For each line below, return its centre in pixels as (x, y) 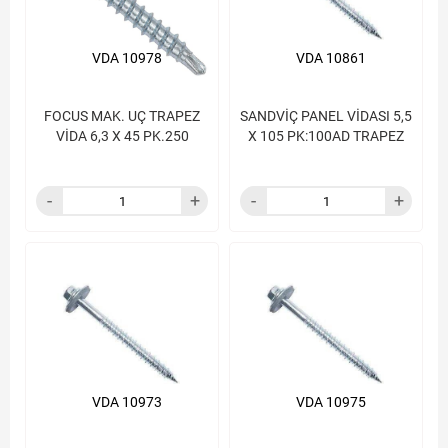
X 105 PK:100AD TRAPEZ (326, 136)
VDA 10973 (127, 402)
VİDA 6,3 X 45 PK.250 (165, 136)
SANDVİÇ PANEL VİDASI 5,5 (326, 116)
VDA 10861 (331, 58)
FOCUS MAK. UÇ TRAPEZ (122, 116)
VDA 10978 (127, 58)
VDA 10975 (331, 402)
